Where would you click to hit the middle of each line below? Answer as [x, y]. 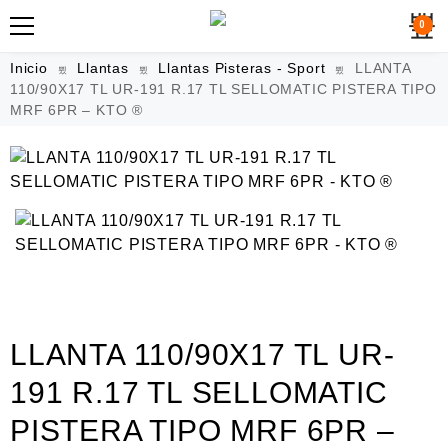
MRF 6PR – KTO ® [77, 110]
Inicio [29, 68]
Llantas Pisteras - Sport [242, 68]
